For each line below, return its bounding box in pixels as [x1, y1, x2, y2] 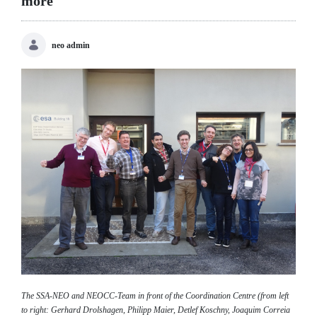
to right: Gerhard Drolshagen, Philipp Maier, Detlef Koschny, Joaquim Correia [21, 304, 290, 315]
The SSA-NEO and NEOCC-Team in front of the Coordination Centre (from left [21, 290, 289, 301]
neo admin [52, 40, 90, 50]
